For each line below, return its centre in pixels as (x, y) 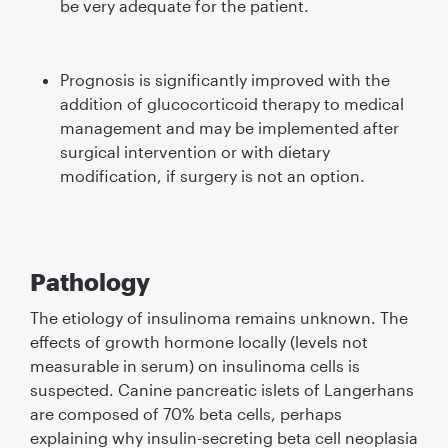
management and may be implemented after (229, 127)
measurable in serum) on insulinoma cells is (194, 365)
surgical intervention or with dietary (194, 151)
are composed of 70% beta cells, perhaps (185, 413)
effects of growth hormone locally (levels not (198, 341)
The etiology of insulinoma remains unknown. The (218, 317)
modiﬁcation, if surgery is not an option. (212, 175)
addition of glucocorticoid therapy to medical (231, 103)
